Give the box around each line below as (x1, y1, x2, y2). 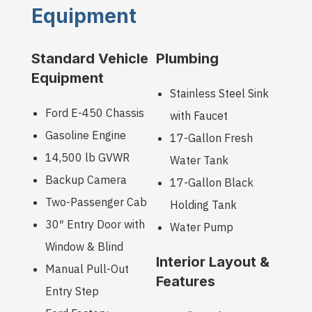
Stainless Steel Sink (170, 86, 269, 100)
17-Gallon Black (170, 175, 253, 189)
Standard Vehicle (31, 49, 148, 67)
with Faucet (170, 108, 228, 123)
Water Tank (170, 153, 228, 167)
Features (156, 272, 215, 290)
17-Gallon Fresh (170, 130, 253, 145)
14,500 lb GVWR (45, 150, 130, 164)
